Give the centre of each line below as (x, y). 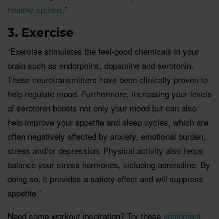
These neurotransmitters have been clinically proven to (108, 79)
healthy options (35, 9)
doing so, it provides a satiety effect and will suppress (105, 178)
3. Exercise (41, 32)
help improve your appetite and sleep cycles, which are (108, 122)
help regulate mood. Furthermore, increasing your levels (109, 93)
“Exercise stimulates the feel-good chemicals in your (103, 51)
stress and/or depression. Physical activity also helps (105, 150)
